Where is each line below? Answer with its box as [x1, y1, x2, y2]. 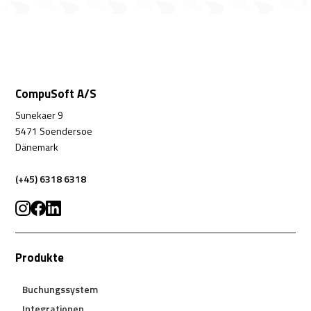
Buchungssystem [22, 281, 99, 296]
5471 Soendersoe [15, 123, 93, 138]
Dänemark [15, 139, 59, 154]
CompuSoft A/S [15, 84, 97, 103]
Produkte [15, 248, 65, 267]
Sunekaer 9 [15, 107, 64, 122]
